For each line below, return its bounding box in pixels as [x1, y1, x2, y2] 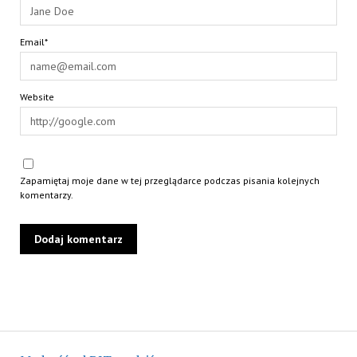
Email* [19, 36, 48, 48]
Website [19, 91, 54, 103]
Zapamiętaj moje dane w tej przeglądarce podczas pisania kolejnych [19, 175, 320, 186]
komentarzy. [19, 189, 73, 201]
